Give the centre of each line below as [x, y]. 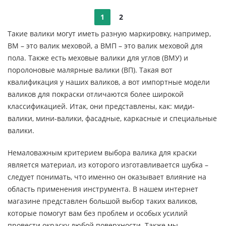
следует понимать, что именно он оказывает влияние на [107, 177]
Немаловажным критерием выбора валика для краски [102, 153]
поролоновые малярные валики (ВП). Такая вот [90, 70]
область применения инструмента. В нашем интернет [103, 189]
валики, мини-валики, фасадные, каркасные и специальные [112, 118]
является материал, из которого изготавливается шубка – [108, 165]
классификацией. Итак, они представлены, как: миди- [101, 106]
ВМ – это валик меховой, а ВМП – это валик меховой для [105, 46]
